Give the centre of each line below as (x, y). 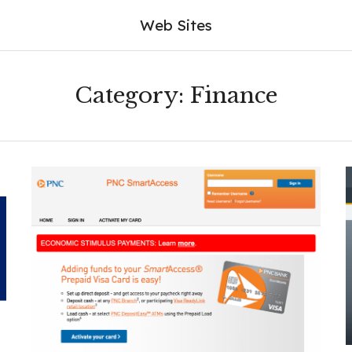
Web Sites (176, 25)
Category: (132, 95)
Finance (234, 95)
